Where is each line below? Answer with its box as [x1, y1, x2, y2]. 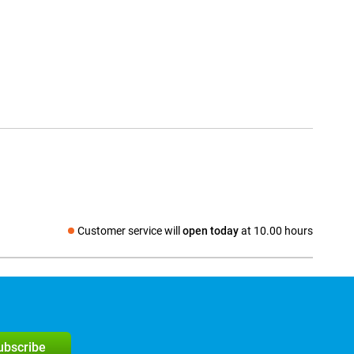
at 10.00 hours [239, 224, 313, 238]
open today [183, 224, 239, 238]
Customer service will [77, 224, 183, 238]
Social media [36, 232, 102, 245]
